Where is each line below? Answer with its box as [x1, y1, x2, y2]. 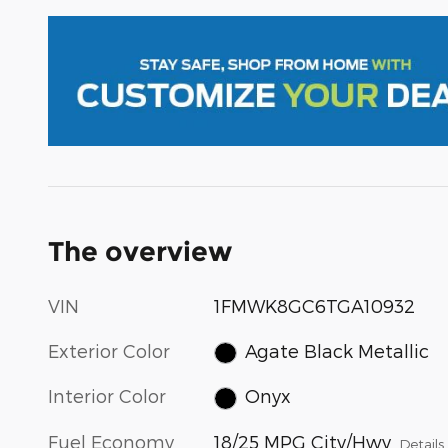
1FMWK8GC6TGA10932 [214, 294, 416, 316]
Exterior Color [48, 339, 170, 361]
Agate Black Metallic [244, 339, 429, 361]
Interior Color [48, 385, 166, 407]
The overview [48, 234, 232, 268]
